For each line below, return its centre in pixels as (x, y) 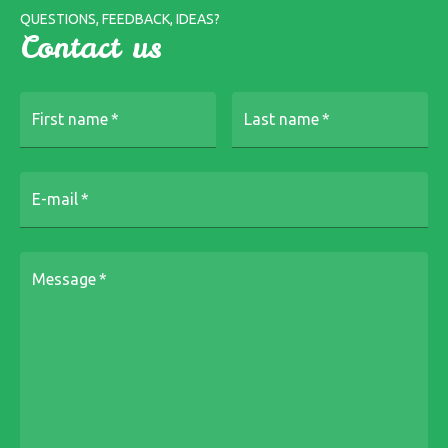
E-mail (55, 198)
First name (70, 118)
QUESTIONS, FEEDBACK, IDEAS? (120, 19)
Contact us (91, 47)
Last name (281, 118)
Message (64, 278)
